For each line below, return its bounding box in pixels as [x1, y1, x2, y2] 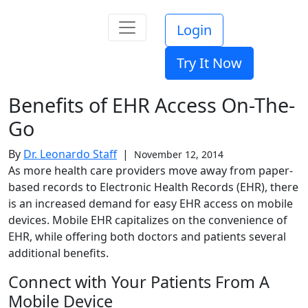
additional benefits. [8, 245, 109, 261]
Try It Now [176, 54, 242, 72]
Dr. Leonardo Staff [23, 146, 117, 162]
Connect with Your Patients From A [8, 271, 269, 293]
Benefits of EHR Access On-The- [8, 91, 295, 118]
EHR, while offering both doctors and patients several [8, 229, 286, 244]
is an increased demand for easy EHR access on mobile [8, 196, 293, 211]
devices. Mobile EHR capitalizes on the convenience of [8, 212, 287, 228]
